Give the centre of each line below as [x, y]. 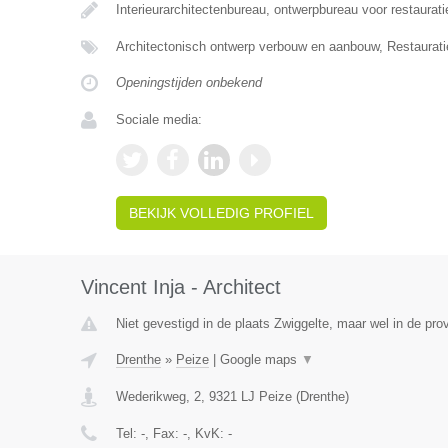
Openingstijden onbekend [188, 82]
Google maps [260, 359]
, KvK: [207, 433]
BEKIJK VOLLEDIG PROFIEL [221, 213]
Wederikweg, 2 [158, 396]
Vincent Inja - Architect [180, 287]
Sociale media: [158, 119]
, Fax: [163, 433]
